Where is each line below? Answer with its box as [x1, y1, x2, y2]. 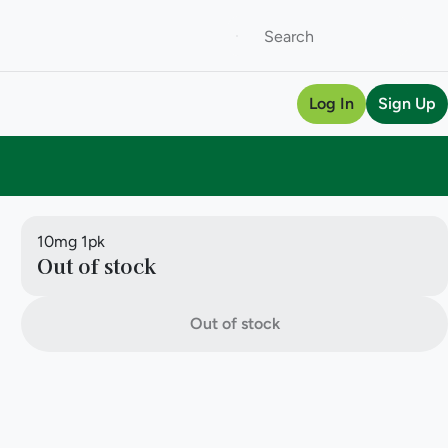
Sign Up [378, 94, 436, 113]
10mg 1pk [37, 232, 106, 251]
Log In [309, 94, 354, 113]
